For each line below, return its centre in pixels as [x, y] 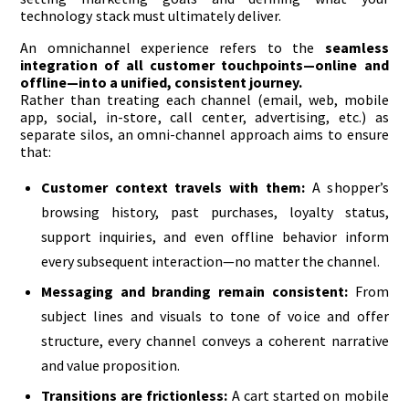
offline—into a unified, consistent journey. [161, 82]
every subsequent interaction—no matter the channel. [210, 261]
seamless [357, 47]
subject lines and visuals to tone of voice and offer [215, 315]
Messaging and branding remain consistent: [194, 291]
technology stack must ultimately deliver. [151, 15]
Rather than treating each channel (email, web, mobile [204, 99]
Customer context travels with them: [173, 187]
